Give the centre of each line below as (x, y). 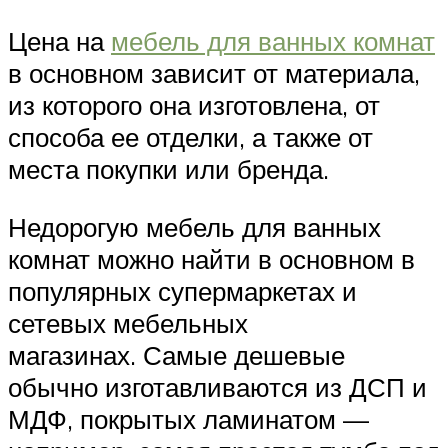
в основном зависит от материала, (214, 73)
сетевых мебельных (128, 322)
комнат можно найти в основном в (211, 258)
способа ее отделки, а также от (190, 137)
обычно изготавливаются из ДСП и (217, 386)
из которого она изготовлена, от (194, 105)
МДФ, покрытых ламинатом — (188, 418)
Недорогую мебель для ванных (194, 226)
